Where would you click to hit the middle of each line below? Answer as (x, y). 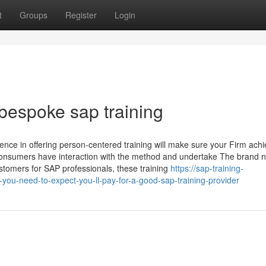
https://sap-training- (207, 168)
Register (81, 15)
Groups (34, 15)
